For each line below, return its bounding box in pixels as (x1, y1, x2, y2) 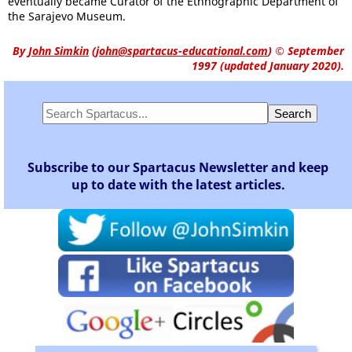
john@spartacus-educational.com (96, 43, 268, 58)
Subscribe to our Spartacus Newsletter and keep (27, 159, 328, 176)
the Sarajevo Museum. (8, 9, 126, 24)
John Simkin (28, 43, 89, 58)
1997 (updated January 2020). (192, 58, 344, 73)
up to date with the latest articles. (71, 176, 285, 193)
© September (272, 43, 344, 58)
